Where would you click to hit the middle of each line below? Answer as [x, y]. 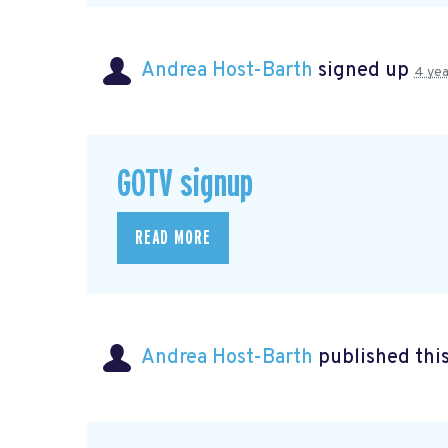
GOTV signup [185, 185]
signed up [363, 71]
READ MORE [173, 237]
